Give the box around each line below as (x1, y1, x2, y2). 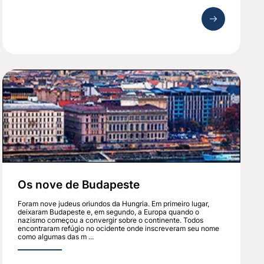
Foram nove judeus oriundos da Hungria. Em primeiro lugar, (18, 199, 210, 209)
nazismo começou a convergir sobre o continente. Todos (18, 216, 204, 225)
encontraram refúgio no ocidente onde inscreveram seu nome (18, 224, 220, 233)
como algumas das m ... (18, 232, 94, 242)
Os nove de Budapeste (18, 177, 140, 192)
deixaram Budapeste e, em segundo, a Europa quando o (18, 207, 200, 217)
